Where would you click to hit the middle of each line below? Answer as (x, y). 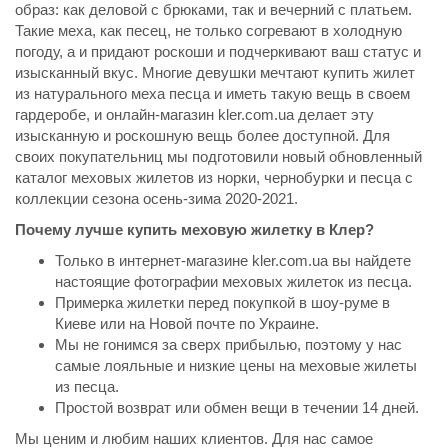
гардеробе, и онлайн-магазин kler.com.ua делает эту (194, 115)
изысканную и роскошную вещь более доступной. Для (202, 136)
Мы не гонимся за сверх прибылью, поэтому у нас (228, 345)
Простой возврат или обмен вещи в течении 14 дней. (237, 408)
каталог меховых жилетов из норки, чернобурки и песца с (214, 178)
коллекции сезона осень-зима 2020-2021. (156, 199)
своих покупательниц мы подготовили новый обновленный (218, 157)
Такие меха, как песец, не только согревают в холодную (208, 31)
